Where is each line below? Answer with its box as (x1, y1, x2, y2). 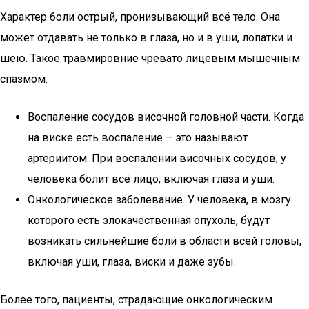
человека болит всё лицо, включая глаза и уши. (28, 172, 275, 186)
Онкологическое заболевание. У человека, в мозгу (28, 193, 291, 206)
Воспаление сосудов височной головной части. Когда (28, 110, 304, 123)
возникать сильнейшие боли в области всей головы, (28, 235, 301, 248)
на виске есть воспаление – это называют (28, 131, 248, 144)
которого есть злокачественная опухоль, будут (28, 214, 270, 227)
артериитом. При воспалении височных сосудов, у (28, 152, 286, 165)
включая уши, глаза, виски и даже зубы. (28, 255, 236, 268)
